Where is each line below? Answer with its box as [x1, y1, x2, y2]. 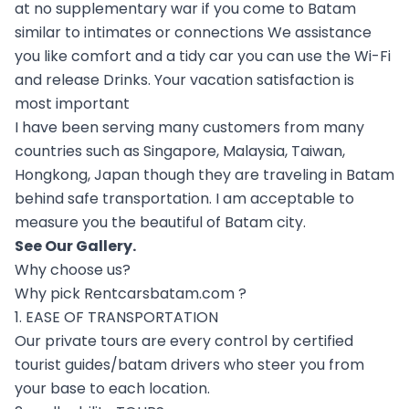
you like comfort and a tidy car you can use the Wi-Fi [15, 45, 391, 67]
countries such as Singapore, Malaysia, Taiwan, [15, 140, 345, 162]
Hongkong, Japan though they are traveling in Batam [15, 163, 394, 185]
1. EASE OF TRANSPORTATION [15, 306, 218, 328]
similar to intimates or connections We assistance [15, 21, 372, 43]
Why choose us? [15, 258, 131, 280]
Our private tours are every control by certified [15, 330, 353, 351]
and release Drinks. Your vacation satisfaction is [15, 68, 354, 90]
